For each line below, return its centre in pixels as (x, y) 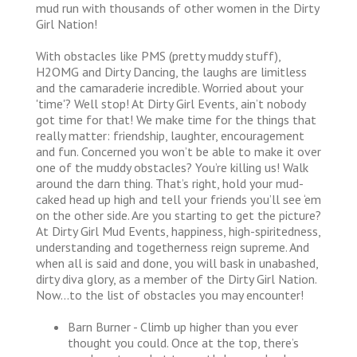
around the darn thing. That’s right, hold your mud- (170, 183)
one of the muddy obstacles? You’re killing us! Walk (172, 167)
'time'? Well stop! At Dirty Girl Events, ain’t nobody (171, 103)
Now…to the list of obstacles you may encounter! (170, 294)
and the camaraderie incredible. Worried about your (170, 87)
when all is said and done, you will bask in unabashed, (177, 263)
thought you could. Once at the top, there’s (183, 342)
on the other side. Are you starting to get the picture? (178, 215)
